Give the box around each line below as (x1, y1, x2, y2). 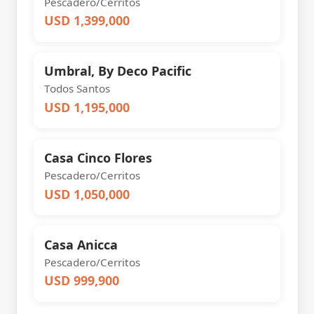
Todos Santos (44, 81, 111, 96)
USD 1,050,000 (44, 185, 130, 203)
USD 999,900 (44, 272, 120, 289)
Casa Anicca (44, 235, 118, 253)
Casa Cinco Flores (44, 149, 153, 167)
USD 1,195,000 (44, 99, 130, 116)
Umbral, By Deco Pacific (44, 62, 192, 80)
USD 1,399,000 (44, 12, 130, 29)
